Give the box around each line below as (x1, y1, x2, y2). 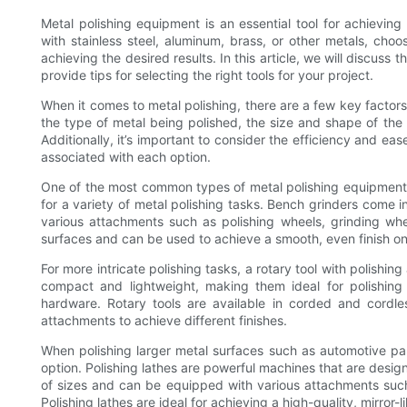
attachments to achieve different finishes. (41, 313, 287, 329)
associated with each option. (41, 149, 211, 165)
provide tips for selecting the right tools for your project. (41, 67, 373, 84)
